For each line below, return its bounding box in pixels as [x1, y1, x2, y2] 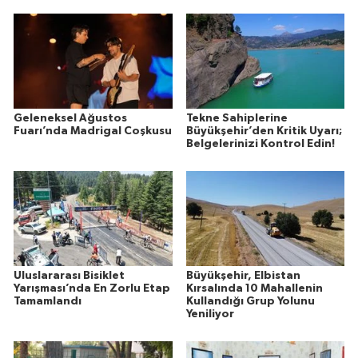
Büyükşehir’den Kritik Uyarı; [185, 125, 342, 137]
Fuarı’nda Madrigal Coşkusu [14, 125, 172, 137]
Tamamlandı [14, 296, 82, 308]
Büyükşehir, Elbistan [185, 270, 300, 282]
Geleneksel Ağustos [14, 113, 127, 125]
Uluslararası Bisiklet [14, 270, 125, 282]
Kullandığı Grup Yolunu [185, 296, 315, 308]
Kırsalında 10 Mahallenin [185, 283, 323, 295]
